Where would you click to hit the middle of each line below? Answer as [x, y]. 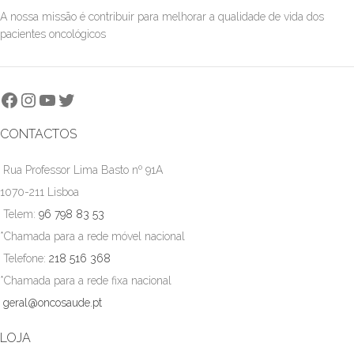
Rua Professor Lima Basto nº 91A [83, 170]
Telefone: [26, 258]
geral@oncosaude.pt [53, 303]
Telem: [21, 214]
